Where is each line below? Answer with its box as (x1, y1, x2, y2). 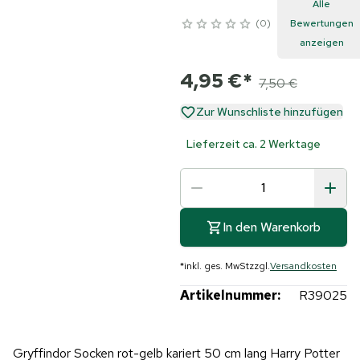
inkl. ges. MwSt (183, 259, 249, 272)
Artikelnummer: (179, 286, 280, 304)
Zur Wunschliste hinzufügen (195, 104, 343, 119)
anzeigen (299, 35, 344, 49)
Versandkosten (269, 259, 337, 272)
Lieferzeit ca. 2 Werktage (186, 136, 321, 151)
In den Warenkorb (222, 218, 321, 235)
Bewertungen (289, 16, 354, 30)
